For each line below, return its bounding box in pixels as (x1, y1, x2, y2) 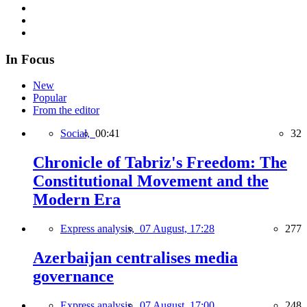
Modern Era (33, 191, 121, 209)
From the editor (33, 104, 99, 116)
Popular (33, 92, 66, 104)
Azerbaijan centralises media (33, 249, 238, 267)
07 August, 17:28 (140, 223, 214, 235)
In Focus (5, 51, 54, 66)
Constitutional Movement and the (33, 172, 269, 191)
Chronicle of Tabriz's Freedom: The (33, 153, 287, 172)
